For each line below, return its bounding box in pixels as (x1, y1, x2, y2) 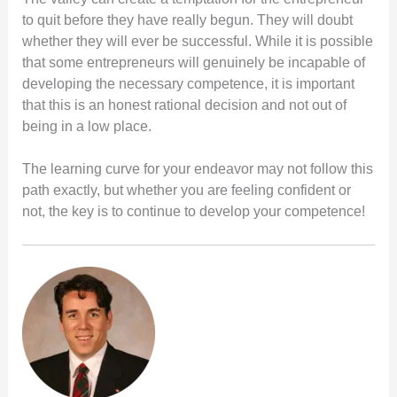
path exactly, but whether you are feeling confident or (21, 182, 351, 198)
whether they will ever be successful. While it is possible (21, 33, 373, 49)
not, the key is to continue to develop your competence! (21, 203, 365, 219)
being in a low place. (21, 118, 152, 134)
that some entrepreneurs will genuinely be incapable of (21, 54, 365, 70)
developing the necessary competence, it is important (21, 75, 354, 91)
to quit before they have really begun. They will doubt (21, 12, 353, 27)
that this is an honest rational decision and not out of (21, 97, 346, 113)
